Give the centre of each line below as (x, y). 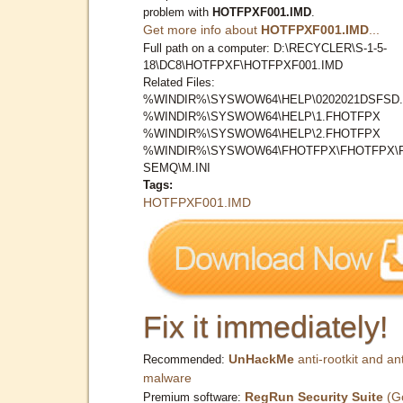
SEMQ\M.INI (177, 167)
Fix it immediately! (265, 326)
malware (167, 377)
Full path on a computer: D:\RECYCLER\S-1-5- (265, 48)
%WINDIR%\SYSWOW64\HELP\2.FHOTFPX (262, 133)
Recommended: (186, 359)
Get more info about (202, 29)
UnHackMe (261, 358)
